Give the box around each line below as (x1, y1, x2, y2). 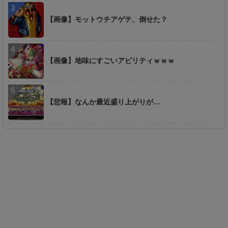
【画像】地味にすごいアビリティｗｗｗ (46, 56, 175, 65)
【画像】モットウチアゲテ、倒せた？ (46, 15, 167, 23)
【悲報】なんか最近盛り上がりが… (46, 97, 160, 106)
